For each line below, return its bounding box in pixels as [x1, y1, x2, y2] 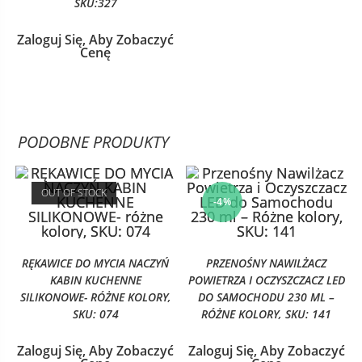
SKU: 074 [72, 306, 119, 322]
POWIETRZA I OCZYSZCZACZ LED [187, 272, 345, 288]
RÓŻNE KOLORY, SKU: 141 [201, 306, 332, 322]
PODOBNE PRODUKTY [18, 131, 170, 153]
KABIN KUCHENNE [49, 272, 141, 288]
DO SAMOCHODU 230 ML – [198, 289, 335, 305]
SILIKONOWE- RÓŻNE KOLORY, [19, 289, 171, 305]
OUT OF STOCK [40, 186, 107, 200]
